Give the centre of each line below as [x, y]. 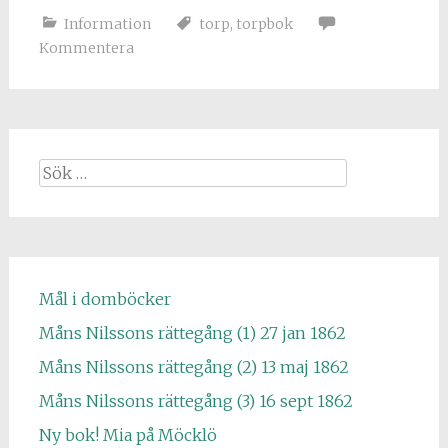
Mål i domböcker [104, 299]
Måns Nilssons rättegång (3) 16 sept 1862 [195, 401]
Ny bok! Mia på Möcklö [127, 435]
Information [107, 24]
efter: [57, 194]
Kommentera [86, 48]
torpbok [264, 24]
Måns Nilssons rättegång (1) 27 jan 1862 [192, 333]
